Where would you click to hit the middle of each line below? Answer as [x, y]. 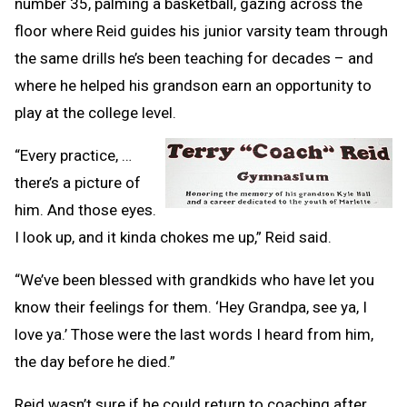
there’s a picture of [78, 183]
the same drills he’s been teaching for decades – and [194, 59]
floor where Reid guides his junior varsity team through [201, 31]
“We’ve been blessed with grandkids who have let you [194, 280]
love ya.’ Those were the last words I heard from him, [194, 335]
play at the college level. [95, 113]
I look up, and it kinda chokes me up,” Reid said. [173, 238]
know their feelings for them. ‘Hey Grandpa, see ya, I [191, 308]
